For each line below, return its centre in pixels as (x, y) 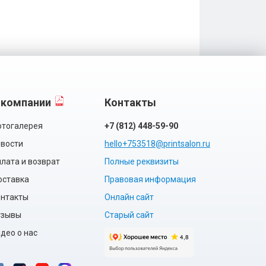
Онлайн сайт (129, 197)
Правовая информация (150, 179)
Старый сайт (129, 215)
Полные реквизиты (142, 161)
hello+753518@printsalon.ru (157, 144)
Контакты (130, 102)
